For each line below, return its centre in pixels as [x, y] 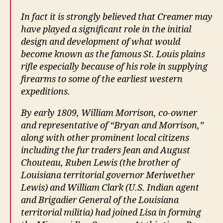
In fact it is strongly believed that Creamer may [117, 17]
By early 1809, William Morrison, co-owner [109, 113]
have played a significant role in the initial [106, 30]
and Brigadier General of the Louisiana [100, 201]
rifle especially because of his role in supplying [114, 67]
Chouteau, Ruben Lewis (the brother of [100, 163]
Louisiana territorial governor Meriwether [108, 176]
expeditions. [46, 92]
